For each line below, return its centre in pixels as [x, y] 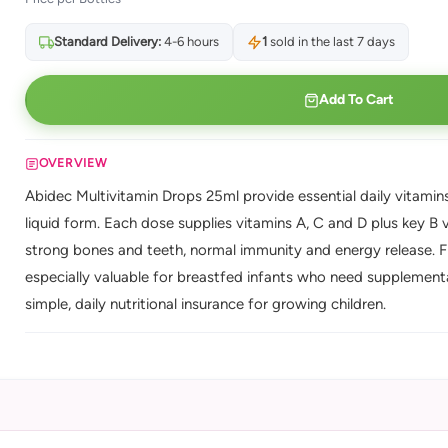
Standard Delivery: [107, 41]
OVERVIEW [73, 163]
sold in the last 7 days [330, 41]
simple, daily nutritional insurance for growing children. [205, 304]
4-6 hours [189, 41]
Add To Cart [356, 99]
